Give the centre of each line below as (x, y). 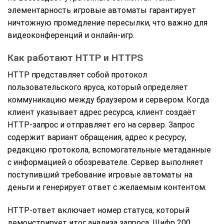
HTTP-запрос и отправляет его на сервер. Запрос (101, 125)
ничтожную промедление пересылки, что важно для (107, 23)
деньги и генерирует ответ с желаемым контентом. (107, 187)
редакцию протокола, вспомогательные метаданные (109, 150)
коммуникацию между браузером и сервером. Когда (108, 100)
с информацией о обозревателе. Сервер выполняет (105, 162)
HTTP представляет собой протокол (77, 75)
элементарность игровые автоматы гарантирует (102, 10)
